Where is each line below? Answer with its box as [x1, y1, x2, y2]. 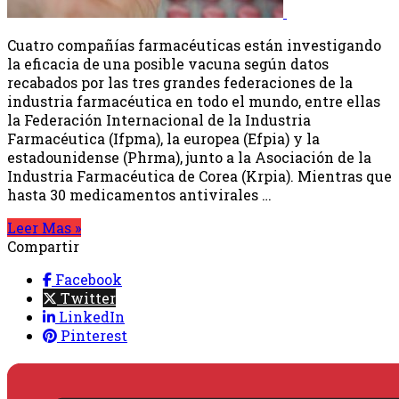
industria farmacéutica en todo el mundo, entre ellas [7, 91, 380, 110]
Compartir [7, 236, 79, 256]
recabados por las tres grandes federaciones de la [7, 72, 353, 92]
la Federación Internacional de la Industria [7, 110, 311, 129]
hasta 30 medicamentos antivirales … [7, 184, 272, 204]
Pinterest [61, 325, 127, 345]
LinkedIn [59, 306, 125, 326]
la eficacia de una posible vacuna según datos [7, 53, 329, 73]
